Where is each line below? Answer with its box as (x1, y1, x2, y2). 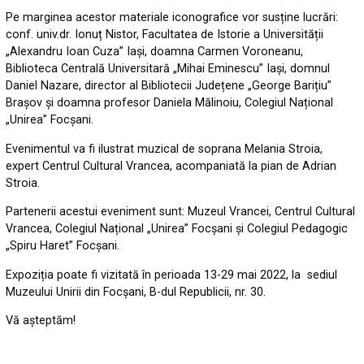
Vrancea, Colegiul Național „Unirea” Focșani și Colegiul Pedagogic (6, 222, 349, 236)
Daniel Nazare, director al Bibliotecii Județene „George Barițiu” (6, 79, 332, 93)
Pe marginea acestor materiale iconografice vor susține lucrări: (6, 11, 339, 25)
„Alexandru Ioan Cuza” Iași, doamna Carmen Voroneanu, (6, 45, 304, 59)
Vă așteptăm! (6, 313, 76, 327)
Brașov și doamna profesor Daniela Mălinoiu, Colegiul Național (6, 96, 334, 110)
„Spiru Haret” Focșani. (6, 239, 120, 253)
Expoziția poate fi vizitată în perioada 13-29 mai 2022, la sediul (6, 267, 338, 282)
